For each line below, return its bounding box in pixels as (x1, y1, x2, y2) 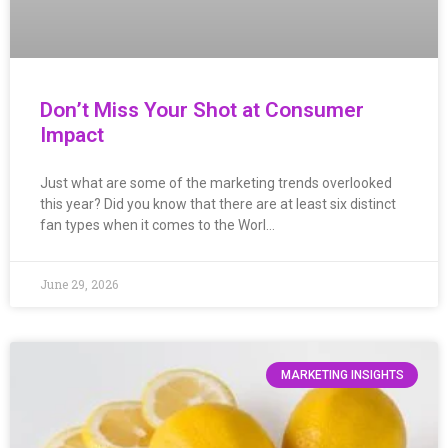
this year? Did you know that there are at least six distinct (40, 195, 396, 212)
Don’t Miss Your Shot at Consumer (40, 97, 364, 122)
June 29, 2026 (40, 275, 118, 292)
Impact (40, 122, 104, 147)
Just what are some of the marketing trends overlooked (40, 174, 392, 191)
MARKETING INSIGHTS (280, 367, 404, 382)
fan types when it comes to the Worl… (40, 216, 275, 233)
